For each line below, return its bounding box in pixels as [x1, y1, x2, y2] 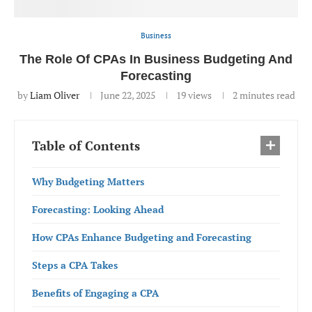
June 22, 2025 [100, 88, 155, 102]
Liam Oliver [29, 88, 79, 102]
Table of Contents [32, 137, 140, 154]
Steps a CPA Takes [32, 258, 118, 272]
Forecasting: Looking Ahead [32, 203, 164, 216]
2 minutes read [232, 88, 295, 102]
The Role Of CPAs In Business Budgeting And [19, 52, 292, 66]
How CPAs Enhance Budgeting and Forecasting [32, 231, 251, 244]
